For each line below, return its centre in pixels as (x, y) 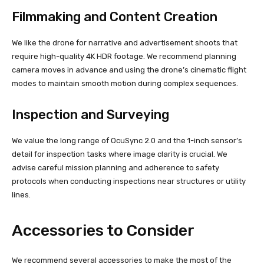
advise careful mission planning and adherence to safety (115, 168)
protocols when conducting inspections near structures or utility (129, 181)
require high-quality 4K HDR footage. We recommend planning (124, 57)
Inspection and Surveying (90, 115)
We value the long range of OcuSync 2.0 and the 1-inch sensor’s (127, 141)
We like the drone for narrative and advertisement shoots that (125, 43)
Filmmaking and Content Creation (115, 17)
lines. (21, 195)
